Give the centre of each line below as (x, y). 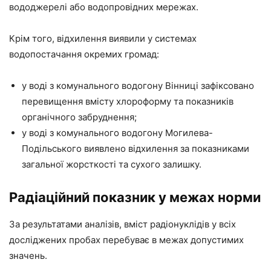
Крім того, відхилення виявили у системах (103, 38)
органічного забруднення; (79, 117)
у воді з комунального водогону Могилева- (117, 132)
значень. (28, 255)
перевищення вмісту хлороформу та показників (128, 101)
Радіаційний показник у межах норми (135, 197)
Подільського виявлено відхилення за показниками (135, 148)
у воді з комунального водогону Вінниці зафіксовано (138, 85)
